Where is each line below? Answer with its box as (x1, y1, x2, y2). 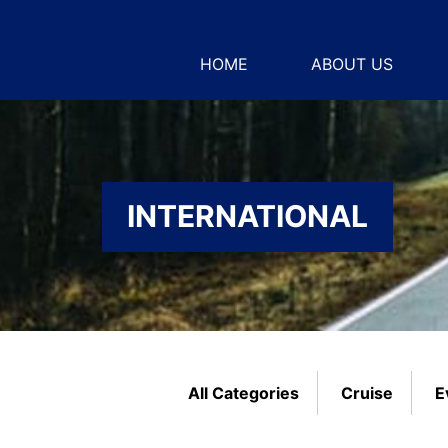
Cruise (340, 383, 393, 403)
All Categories (187, 383, 299, 403)
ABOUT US (311, 54, 393, 74)
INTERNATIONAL (127, 197, 368, 234)
